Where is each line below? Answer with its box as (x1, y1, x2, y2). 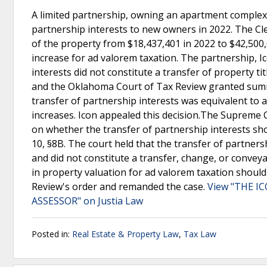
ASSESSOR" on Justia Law (32, 194, 143, 207)
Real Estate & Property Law (72, 228, 179, 240)
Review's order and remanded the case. (32, 180, 207, 193)
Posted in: (32, 228, 72, 240)
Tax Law (184, 228, 216, 240)
